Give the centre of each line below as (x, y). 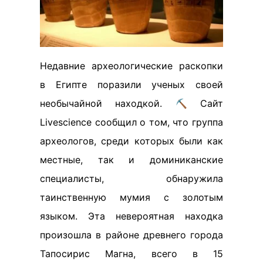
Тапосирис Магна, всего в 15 (131, 254)
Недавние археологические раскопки (131, 66)
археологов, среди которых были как (131, 141)
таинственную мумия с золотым (131, 197)
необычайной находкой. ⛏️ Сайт (131, 103)
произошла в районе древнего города (131, 235)
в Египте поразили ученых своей (131, 85)
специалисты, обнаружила (131, 178)
